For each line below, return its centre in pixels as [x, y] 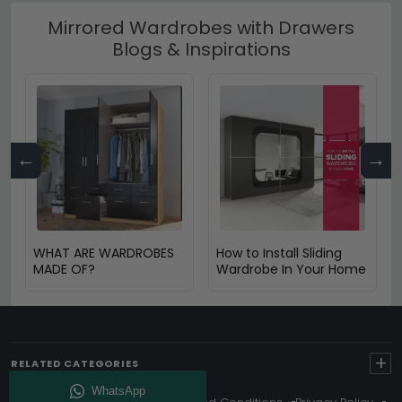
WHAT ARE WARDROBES [104, 253]
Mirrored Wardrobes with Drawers [201, 27]
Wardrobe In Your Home [291, 269]
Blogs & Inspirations [201, 49]
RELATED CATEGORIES [75, 363]
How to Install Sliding [279, 253]
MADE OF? [64, 269]
